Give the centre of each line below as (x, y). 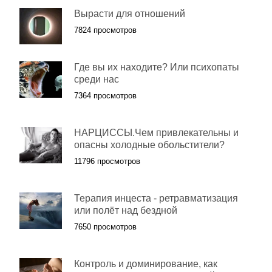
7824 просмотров (105, 30)
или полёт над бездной (126, 210)
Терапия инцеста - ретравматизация (156, 198)
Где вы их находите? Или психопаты (157, 67)
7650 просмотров (105, 227)
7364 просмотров (105, 96)
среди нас (97, 79)
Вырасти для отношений (130, 14)
